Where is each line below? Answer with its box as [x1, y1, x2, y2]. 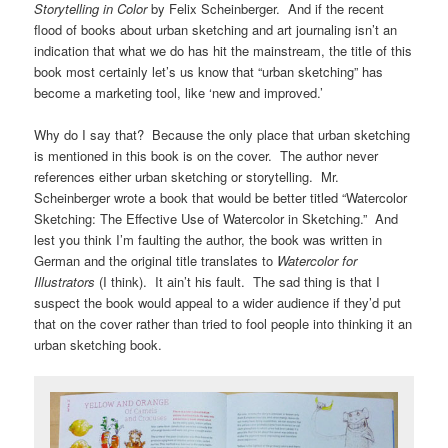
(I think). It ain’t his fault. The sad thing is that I [99, 271, 381, 291]
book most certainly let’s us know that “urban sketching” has [34, 61, 384, 81]
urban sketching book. [34, 334, 163, 354]
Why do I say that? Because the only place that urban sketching [34, 124, 411, 144]
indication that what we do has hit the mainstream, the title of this [34, 40, 413, 60]
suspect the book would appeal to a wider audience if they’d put [34, 292, 402, 312]
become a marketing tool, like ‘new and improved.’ [34, 82, 324, 102]
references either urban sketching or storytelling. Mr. [34, 166, 340, 186]
